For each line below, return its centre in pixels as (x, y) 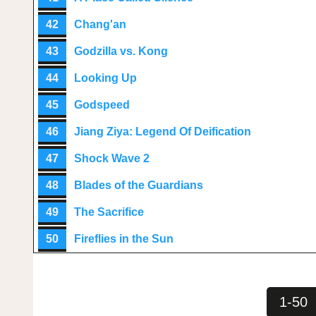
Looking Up (105, 78)
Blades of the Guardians (139, 185)
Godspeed (102, 105)
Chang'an (100, 24)
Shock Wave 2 (112, 158)
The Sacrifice (109, 212)
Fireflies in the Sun (124, 239)
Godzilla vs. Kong (121, 51)
